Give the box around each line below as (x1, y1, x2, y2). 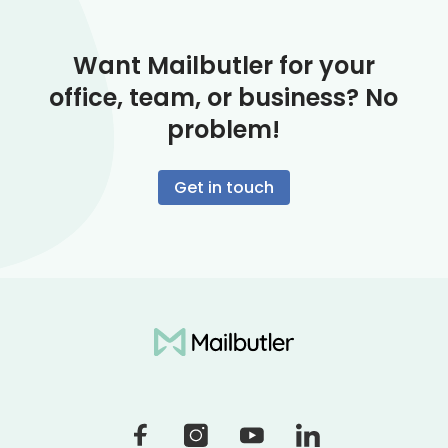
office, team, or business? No (49, 81, 399, 115)
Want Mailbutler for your (72, 49, 375, 83)
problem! (167, 113, 281, 147)
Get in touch (174, 176, 274, 200)
